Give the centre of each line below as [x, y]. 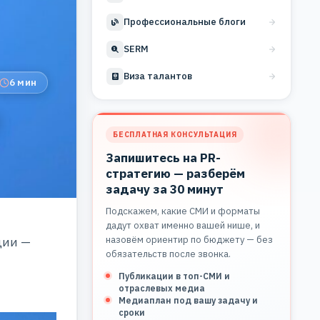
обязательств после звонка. [168, 254]
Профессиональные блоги [185, 21]
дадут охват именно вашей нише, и [183, 225]
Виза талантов [158, 76]
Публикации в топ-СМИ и [174, 276]
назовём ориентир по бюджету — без [189, 239]
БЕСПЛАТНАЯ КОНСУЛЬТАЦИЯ [175, 134]
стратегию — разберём [175, 173]
